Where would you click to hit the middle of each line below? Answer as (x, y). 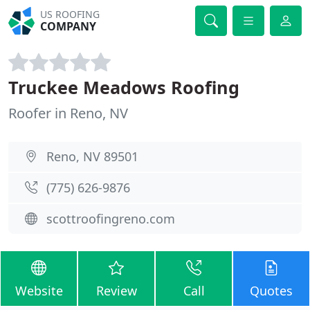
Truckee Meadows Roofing (124, 87)
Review (116, 291)
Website (39, 291)
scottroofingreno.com (111, 219)
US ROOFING (70, 14)
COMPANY (69, 26)
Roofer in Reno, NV (68, 113)
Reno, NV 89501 (92, 156)
